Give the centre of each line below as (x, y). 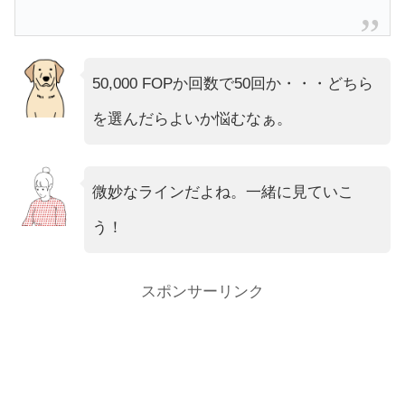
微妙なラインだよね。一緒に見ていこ (222, 192)
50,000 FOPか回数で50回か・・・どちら (232, 83)
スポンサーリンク (202, 292)
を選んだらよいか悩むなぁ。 (192, 118)
